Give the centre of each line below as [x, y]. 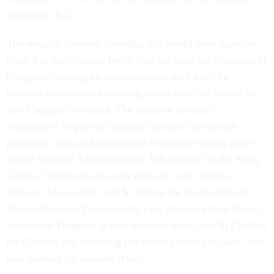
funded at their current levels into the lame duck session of [136, 60]
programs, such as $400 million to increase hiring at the [130, 142]
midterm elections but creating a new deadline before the [132, 93]
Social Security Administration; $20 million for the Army [133, 159]
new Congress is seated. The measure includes [109, 109]
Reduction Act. [41, 14]
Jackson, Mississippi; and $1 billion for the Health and [128, 192]
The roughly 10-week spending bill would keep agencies [132, 43]
